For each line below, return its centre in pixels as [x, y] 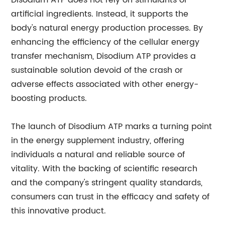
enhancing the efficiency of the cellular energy [105, 42]
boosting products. [49, 98]
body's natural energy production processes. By [107, 28]
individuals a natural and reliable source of [98, 155]
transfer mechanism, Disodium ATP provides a [104, 56]
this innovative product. [59, 211]
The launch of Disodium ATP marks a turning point [112, 127]
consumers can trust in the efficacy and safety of [110, 197]
